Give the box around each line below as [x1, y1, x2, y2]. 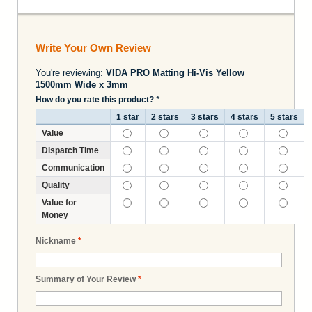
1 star [116, 111, 139, 122]
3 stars [191, 111, 219, 122]
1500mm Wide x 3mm [36, 79, 128, 90]
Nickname [36, 235, 76, 246]
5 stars [270, 111, 298, 122]
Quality [42, 180, 70, 190]
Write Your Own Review [36, 41, 151, 54]
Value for [42, 197, 77, 208]
